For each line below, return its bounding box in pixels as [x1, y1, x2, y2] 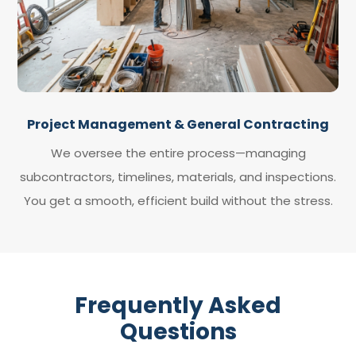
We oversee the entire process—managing [50, 144, 306, 161]
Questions [119, 315, 237, 347]
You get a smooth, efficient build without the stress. [23, 192, 333, 209]
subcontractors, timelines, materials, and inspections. [20, 168, 336, 185]
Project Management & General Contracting [27, 114, 329, 133]
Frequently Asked [75, 289, 281, 321]
